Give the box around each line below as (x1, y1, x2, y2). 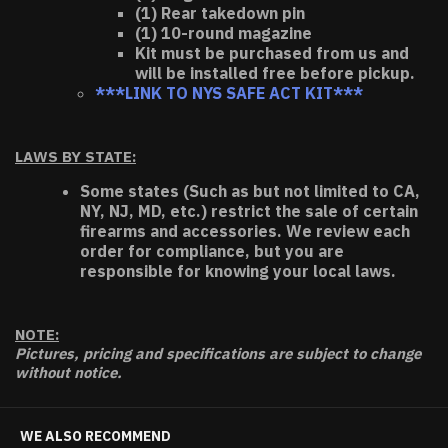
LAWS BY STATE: (15, 147, 136, 166)
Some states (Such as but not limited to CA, (80, 181, 420, 201)
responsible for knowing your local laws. (80, 261, 396, 281)
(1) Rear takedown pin (135, 3, 305, 23)
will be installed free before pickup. (135, 63, 415, 83)
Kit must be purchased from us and (135, 43, 409, 63)
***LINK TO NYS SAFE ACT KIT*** (95, 83, 363, 103)
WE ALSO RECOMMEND (20, 427, 171, 445)
